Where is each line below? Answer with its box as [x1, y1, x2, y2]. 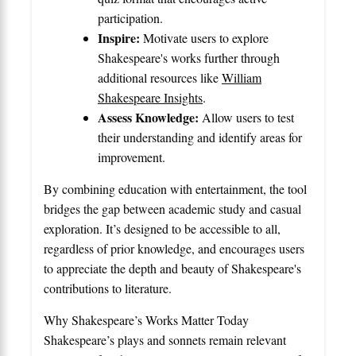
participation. [98, 9, 163, 26]
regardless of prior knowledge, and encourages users [44, 239, 304, 257]
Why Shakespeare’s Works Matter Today [44, 311, 249, 328]
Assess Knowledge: [98, 107, 199, 126]
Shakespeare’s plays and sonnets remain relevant [44, 331, 286, 348]
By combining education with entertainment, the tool [44, 180, 307, 197]
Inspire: [98, 28, 140, 47]
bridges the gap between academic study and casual [44, 199, 301, 217]
